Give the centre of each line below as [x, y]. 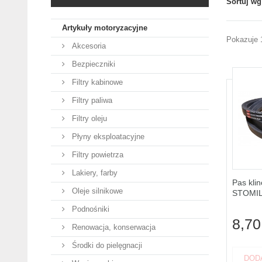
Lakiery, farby [94, 173]
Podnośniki [89, 209]
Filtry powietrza [96, 155]
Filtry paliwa [91, 100]
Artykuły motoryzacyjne [105, 28]
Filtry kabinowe [96, 82]
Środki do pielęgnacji [106, 245]
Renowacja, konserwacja [113, 227]
